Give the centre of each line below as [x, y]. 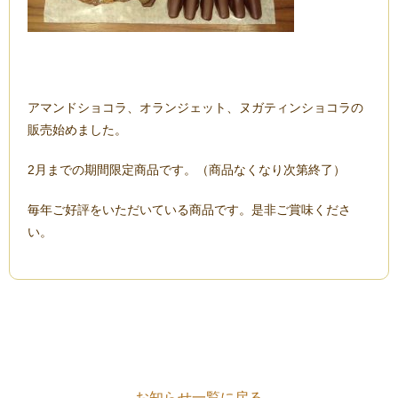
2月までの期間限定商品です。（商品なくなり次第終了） [187, 169]
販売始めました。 [77, 129]
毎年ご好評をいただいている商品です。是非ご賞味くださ [189, 209]
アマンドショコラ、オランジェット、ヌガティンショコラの [195, 107]
